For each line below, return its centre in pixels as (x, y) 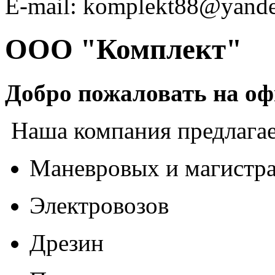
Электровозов (99, 205)
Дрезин (67, 242)
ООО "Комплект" (123, 49)
